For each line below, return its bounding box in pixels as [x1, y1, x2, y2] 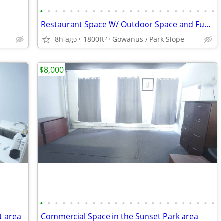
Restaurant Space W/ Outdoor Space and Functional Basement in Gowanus [204, 19, 211, 30]
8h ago [55, 34, 77, 44]
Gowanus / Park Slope [112, 34, 184, 44]
